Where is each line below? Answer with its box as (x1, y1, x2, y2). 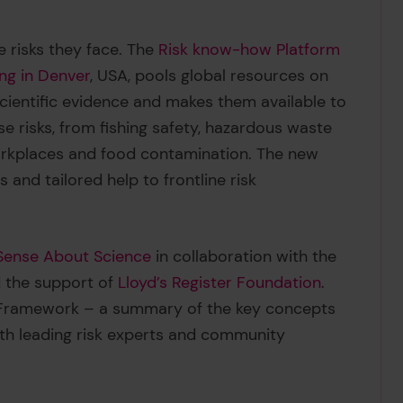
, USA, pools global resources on (90, 64, 329, 86)
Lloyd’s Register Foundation (118, 272, 322, 294)
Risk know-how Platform (158, 38, 341, 60)
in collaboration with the (151, 246, 337, 268)
